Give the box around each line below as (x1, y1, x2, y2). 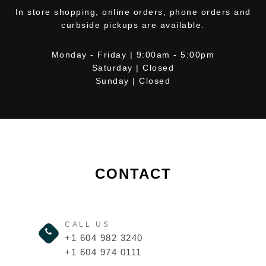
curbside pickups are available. (61, 20, 205, 30)
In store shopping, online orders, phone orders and (15, 7, 251, 17)
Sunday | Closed (95, 75, 171, 85)
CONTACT (94, 165, 172, 182)
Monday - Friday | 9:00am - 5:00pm (51, 49, 215, 59)
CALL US (65, 220, 110, 229)
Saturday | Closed (91, 62, 175, 72)
